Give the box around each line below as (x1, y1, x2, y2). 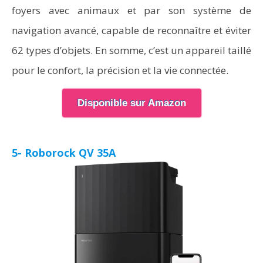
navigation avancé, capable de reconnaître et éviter (12, 23, 251, 37)
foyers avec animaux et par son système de (12, 4, 251, 17)
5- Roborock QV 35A (12, 146, 116, 160)
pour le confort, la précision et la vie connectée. (12, 63, 228, 77)
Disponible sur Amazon (77, 97, 186, 109)
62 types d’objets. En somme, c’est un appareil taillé (12, 43, 251, 57)
